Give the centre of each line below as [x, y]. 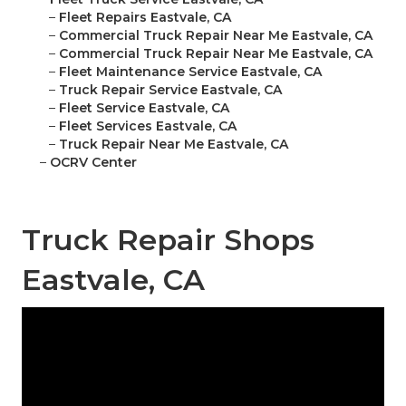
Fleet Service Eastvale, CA [144, 108]
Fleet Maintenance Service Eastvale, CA [190, 72]
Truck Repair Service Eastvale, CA [170, 90]
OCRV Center [93, 163]
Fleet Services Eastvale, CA [148, 126]
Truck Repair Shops [168, 240]
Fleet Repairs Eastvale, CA [145, 18]
